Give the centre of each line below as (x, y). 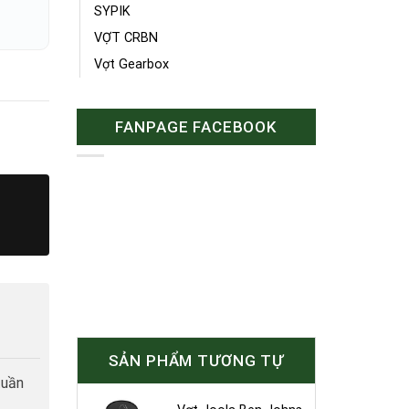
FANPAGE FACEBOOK (196, 126)
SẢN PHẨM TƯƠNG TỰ (196, 361)
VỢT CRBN (126, 37)
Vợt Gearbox (131, 64)
